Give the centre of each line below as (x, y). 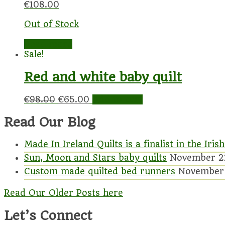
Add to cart (118, 99)
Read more (48, 44)
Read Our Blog (50, 122)
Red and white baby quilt (103, 77)
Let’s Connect (48, 216)
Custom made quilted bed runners (100, 172)
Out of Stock (51, 24)
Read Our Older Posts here (64, 193)
